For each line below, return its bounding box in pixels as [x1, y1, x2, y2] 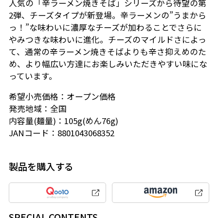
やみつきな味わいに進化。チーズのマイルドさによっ [8, 34, 206, 46]
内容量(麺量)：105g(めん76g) [8, 115, 118, 127]
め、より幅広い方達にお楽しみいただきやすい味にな [8, 58, 207, 70]
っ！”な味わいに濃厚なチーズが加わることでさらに [8, 21, 202, 34]
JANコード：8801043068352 [8, 127, 114, 139]
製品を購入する [8, 160, 73, 174]
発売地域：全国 [8, 103, 67, 115]
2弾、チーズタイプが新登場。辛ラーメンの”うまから [8, 9, 206, 21]
